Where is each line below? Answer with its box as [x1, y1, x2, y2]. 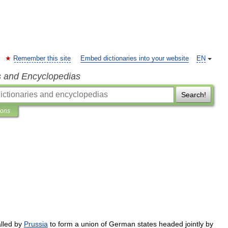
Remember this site [13, 55, 71, 62]
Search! [181, 91, 206, 99]
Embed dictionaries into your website [80, 55, 189, 62]
